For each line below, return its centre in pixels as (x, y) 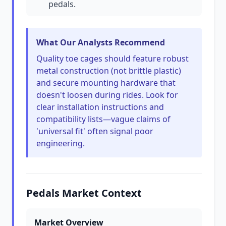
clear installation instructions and (100, 107)
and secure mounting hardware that (106, 83)
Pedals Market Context (84, 193)
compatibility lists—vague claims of (103, 119)
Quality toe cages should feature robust (112, 59)
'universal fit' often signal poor (95, 131)
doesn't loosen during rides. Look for (107, 95)
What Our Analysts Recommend (101, 42)
